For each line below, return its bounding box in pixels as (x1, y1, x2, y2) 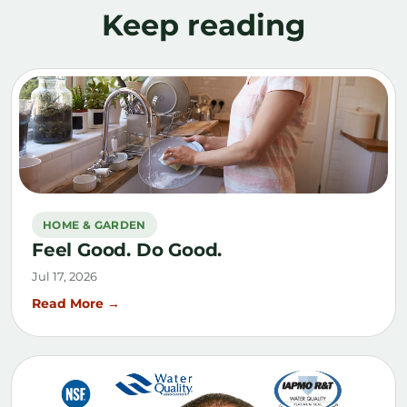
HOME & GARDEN (43, 218, 146, 233)
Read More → (32, 295, 120, 313)
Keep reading (102, 6, 305, 43)
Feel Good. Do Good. (32, 239, 223, 262)
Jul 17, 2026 (32, 269, 97, 284)
